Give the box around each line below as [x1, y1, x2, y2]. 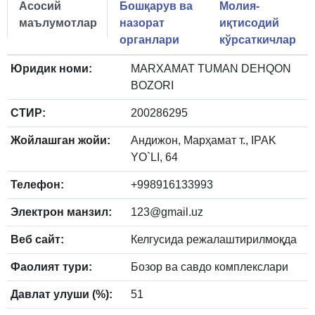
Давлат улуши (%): [11, 288, 112, 301]
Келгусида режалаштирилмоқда [131, 233, 297, 246]
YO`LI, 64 [131, 151, 178, 164]
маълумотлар [19, 17, 97, 30]
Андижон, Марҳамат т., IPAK [131, 134, 276, 147]
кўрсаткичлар [219, 34, 297, 46]
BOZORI [131, 79, 174, 92]
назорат [119, 17, 165, 30]
